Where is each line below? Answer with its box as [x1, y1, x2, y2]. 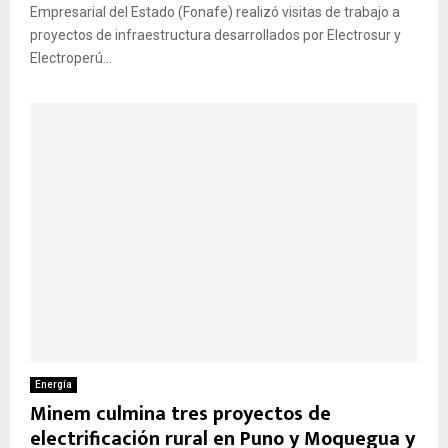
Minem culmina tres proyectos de [30, 396, 331, 431]
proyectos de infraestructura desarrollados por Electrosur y [30, 27, 401, 44]
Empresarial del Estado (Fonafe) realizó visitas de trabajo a [30, 4, 400, 21]
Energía [35, 378, 72, 390]
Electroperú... [30, 50, 112, 67]
